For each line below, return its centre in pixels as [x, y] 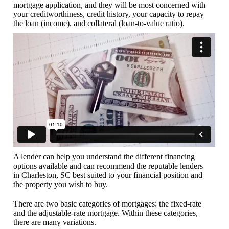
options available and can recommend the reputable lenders [108, 166]
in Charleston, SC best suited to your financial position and [108, 175]
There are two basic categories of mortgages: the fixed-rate [108, 203]
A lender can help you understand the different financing [104, 156]
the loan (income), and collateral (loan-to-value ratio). [99, 24]
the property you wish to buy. [61, 184]
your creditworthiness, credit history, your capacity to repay [109, 14]
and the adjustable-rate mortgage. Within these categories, [106, 213]
